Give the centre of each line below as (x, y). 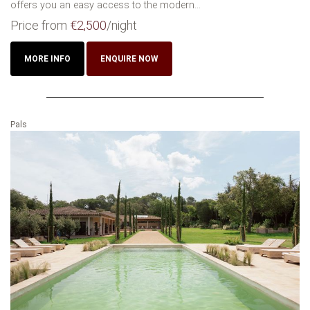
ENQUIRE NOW (129, 58)
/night (122, 25)
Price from (40, 25)
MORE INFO (47, 58)
